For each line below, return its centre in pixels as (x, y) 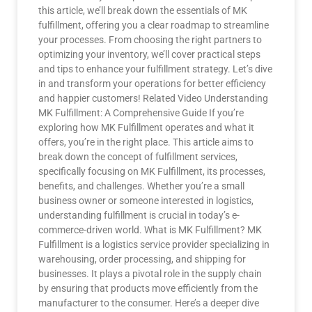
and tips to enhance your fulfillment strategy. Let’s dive (155, 69)
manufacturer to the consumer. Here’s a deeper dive (149, 303)
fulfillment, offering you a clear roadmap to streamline (154, 25)
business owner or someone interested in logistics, (146, 201)
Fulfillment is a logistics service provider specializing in (154, 244)
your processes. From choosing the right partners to (150, 40)
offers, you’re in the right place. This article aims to (146, 142)
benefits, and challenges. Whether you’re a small (141, 186)
